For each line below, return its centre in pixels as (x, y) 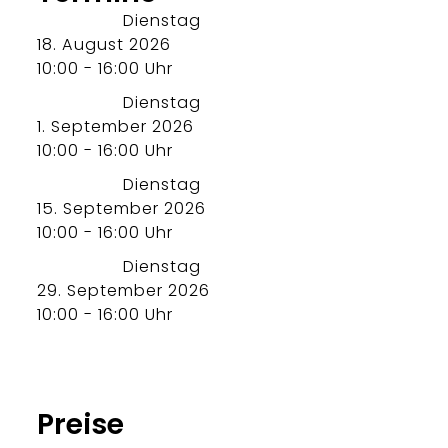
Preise (81, 424)
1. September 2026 (115, 127)
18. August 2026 (104, 45)
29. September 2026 (123, 291)
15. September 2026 (121, 209)
